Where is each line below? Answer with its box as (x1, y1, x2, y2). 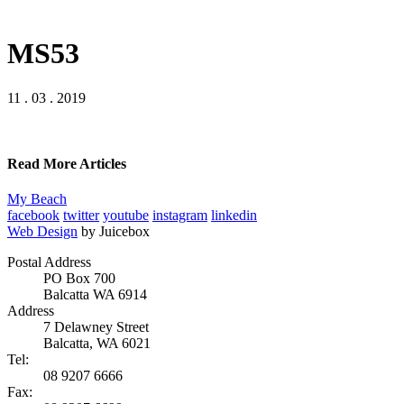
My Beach (7, 191, 67, 207)
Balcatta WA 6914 (43, 287, 147, 303)
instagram (152, 207, 207, 224)
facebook (7, 207, 60, 224)
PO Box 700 (43, 271, 115, 287)
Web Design (7, 224, 78, 240)
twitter (63, 207, 99, 224)
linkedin (211, 207, 257, 224)
